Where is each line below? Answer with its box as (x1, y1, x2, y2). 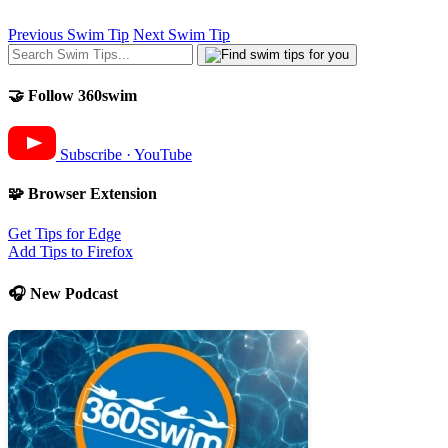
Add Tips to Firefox (8, 242, 133, 260)
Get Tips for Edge (8, 224, 121, 242)
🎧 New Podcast (8, 285, 118, 303)
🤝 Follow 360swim (8, 86, 137, 104)
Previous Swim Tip (8, 25, 129, 43)
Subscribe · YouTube (60, 146, 192, 164)
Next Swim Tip (133, 25, 230, 43)
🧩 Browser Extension (8, 185, 157, 203)
